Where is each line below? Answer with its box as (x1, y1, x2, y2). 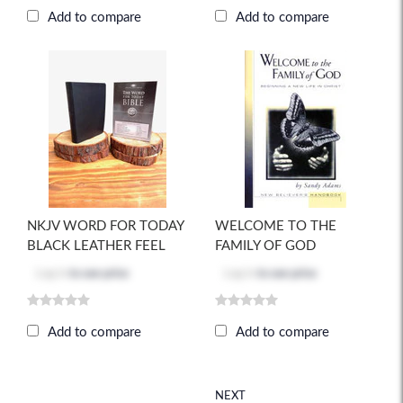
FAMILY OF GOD (215, 239, 316, 254)
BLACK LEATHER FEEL (27, 239, 166, 254)
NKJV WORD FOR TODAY (27, 219, 184, 234)
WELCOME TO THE (215, 219, 336, 234)
